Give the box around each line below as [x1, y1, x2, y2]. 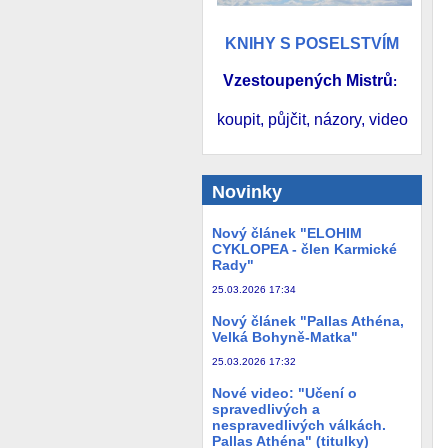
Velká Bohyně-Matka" [212, 328, 358, 345]
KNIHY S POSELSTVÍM [225, 34, 399, 52]
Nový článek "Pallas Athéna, [212, 312, 404, 329]
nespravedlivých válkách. [212, 416, 386, 433]
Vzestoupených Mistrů [223, 72, 393, 90]
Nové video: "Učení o [212, 384, 357, 401]
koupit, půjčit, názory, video [216, 110, 408, 128]
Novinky [212, 181, 282, 202]
